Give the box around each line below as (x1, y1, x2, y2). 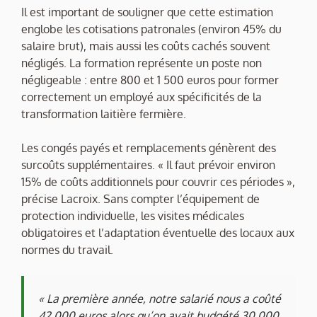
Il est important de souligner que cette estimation (21, 5, 273, 20)
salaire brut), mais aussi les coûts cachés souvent (21, 39, 270, 54)
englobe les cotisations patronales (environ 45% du (21, 22, 282, 37)
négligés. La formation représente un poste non (21, 56, 262, 71)
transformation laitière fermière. (21, 107, 186, 122)
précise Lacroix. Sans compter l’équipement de (21, 192, 260, 207)
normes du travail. (21, 243, 113, 258)
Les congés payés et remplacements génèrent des (21, 141, 276, 156)
